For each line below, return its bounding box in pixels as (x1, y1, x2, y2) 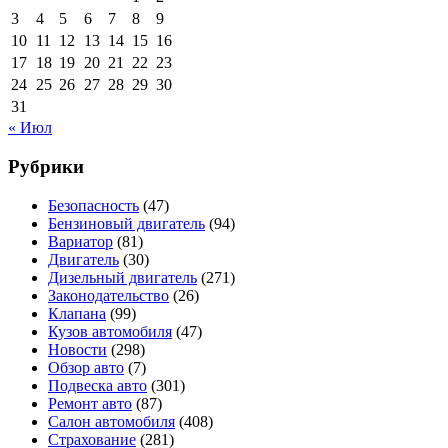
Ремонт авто (48, 394, 132, 412)
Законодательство (48, 286, 169, 304)
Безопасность (48, 196, 139, 214)
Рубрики (8, 155, 84, 177)
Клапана (48, 304, 106, 322)
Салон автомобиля (48, 412, 175, 430)
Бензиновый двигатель (48, 214, 205, 232)
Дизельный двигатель (48, 268, 197, 286)
